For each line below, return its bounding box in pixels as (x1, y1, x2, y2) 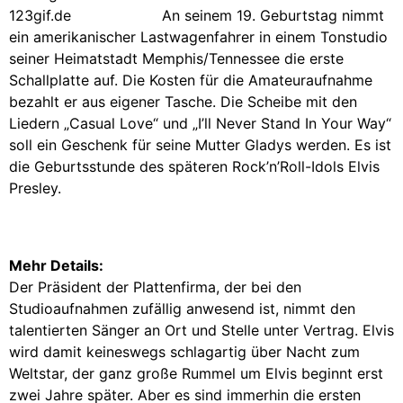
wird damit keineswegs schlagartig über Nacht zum (9, 342, 360, 361)
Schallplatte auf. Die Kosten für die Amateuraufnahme (9, 70, 372, 89)
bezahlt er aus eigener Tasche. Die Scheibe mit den (9, 92, 357, 111)
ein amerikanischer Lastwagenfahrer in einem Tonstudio (9, 27, 388, 46)
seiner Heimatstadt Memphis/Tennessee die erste (9, 49, 344, 67)
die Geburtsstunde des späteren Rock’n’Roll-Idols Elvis (9, 157, 380, 175)
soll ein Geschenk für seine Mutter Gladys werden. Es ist (9, 135, 391, 154)
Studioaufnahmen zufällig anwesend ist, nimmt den (9, 299, 355, 318)
